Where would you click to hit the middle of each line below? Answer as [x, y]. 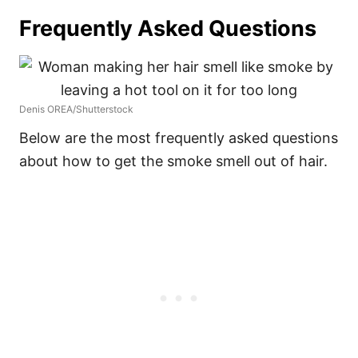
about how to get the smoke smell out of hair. [175, 161]
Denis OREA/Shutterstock [76, 109]
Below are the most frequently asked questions [179, 138]
